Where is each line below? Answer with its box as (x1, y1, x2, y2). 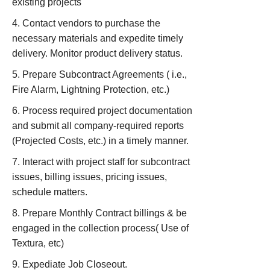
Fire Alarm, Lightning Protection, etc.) (12, 84, 169, 95)
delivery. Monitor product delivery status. (12, 48, 183, 58)
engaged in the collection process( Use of (12, 223, 189, 233)
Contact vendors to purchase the (22, 18, 160, 28)
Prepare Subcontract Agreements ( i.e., (22, 69, 187, 80)
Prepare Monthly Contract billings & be (22, 208, 187, 218)
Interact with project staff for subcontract (22, 157, 190, 167)
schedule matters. (12, 187, 87, 197)
